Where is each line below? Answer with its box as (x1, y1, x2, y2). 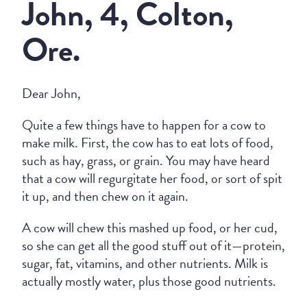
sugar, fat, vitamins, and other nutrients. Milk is (22, 253, 268, 273)
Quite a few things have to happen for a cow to (22, 114, 266, 135)
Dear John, (22, 83, 81, 103)
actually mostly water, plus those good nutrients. (22, 271, 276, 291)
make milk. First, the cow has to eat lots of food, (22, 132, 273, 153)
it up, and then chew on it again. (22, 186, 188, 206)
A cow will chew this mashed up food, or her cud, (22, 217, 278, 238)
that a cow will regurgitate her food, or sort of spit (22, 168, 282, 188)
